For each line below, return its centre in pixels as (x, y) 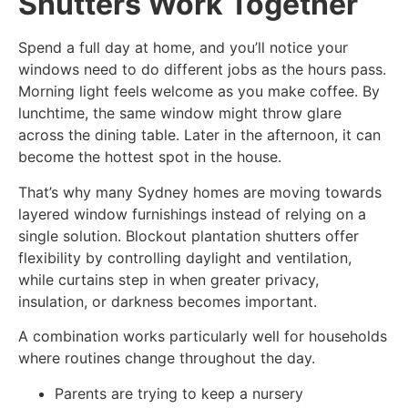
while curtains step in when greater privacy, (168, 279)
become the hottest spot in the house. (150, 157)
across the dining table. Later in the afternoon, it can (199, 135)
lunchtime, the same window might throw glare (180, 113)
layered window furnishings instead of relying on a (192, 214)
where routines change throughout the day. (167, 358)
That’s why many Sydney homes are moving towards (200, 192)
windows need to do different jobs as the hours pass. (202, 70)
